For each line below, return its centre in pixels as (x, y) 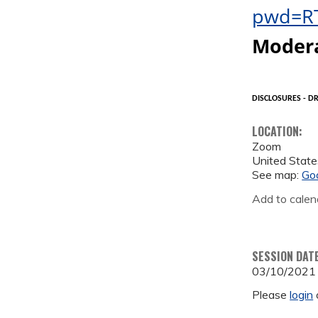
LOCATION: (279, 132)
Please (271, 295)
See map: (277, 175)
